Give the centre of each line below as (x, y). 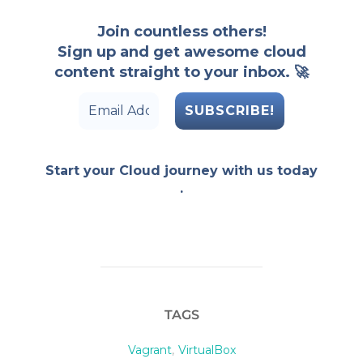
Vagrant (149, 350)
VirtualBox (207, 350)
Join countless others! (181, 31)
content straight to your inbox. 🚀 (181, 72)
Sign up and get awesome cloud (181, 51)
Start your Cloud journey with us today (181, 171)
